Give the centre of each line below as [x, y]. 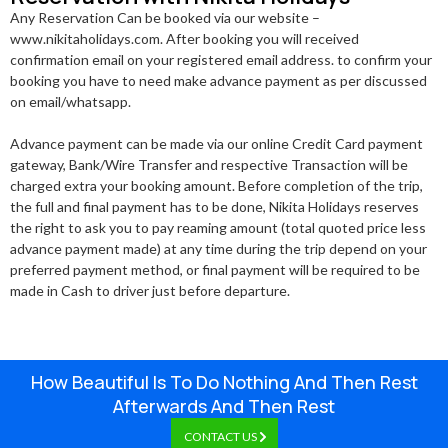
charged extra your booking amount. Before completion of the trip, [216, 186]
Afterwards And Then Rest [224, 406]
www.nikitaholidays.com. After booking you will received [184, 39]
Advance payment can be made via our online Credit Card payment [216, 144]
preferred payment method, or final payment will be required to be [215, 270]
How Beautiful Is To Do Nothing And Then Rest [224, 382]
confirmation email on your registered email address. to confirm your [221, 60]
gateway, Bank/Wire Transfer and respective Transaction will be [209, 165]
